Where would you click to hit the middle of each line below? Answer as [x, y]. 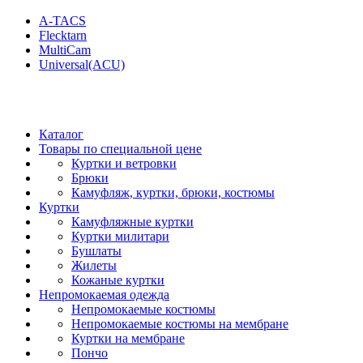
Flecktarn [63, 35]
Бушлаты [96, 251]
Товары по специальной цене [120, 149]
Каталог [61, 134]
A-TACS [62, 21]
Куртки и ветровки [124, 163]
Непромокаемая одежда [104, 295]
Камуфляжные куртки [132, 222]
